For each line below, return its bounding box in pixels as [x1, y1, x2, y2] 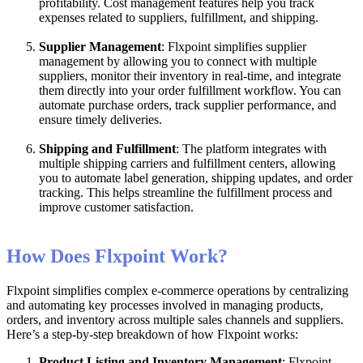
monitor [91, 68, 130, 83]
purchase [88, 97, 134, 112]
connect [207, 53, 246, 68]
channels [225, 312, 270, 327]
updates [258, 170, 297, 185]
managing [223, 297, 273, 312]
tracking [39, 185, 80, 199]
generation [152, 170, 205, 185]
